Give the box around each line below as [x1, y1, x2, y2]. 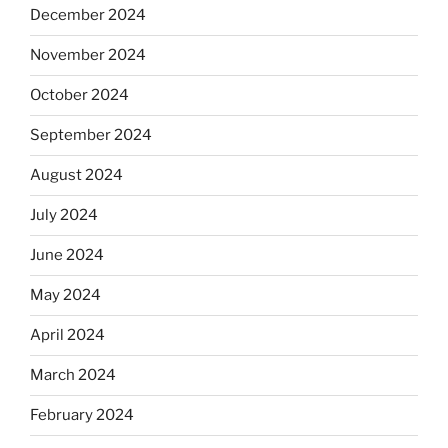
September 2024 [30, 126, 152, 145]
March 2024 [30, 366, 116, 385]
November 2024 [30, 46, 146, 65]
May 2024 [30, 286, 101, 305]
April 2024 [30, 326, 105, 345]
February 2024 [30, 406, 134, 425]
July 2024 [30, 206, 98, 225]
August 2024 [30, 166, 123, 185]
